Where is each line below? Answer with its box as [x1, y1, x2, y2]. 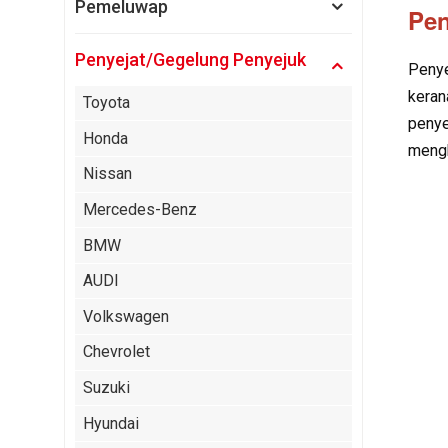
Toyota [82, 93, 130, 112]
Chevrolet [82, 342, 150, 362]
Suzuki [82, 378, 130, 397]
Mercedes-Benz [82, 199, 197, 219]
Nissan [82, 164, 132, 184]
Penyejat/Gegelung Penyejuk [74, 48, 306, 70]
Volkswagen [82, 306, 169, 326]
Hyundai [82, 413, 139, 433]
